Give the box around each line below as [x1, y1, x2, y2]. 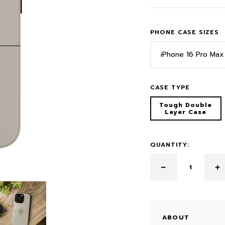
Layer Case [165, 107, 207, 117]
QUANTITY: [150, 140, 189, 149]
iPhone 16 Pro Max [161, 49, 224, 60]
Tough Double [159, 100, 212, 109]
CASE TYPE [150, 83, 190, 92]
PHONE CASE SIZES [150, 28, 219, 37]
